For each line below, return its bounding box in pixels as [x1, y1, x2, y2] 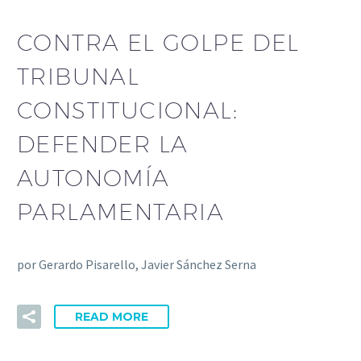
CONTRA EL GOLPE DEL [17, 28, 300, 56]
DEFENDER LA [17, 130, 189, 157]
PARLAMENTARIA [17, 197, 225, 225]
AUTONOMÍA [17, 164, 170, 191]
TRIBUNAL [17, 62, 140, 89]
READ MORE [75, 309, 148, 325]
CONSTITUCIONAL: [17, 96, 238, 123]
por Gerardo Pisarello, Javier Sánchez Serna [17, 255, 256, 272]
